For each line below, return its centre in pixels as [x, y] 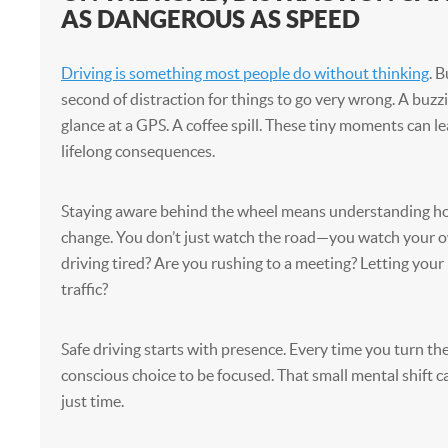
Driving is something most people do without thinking [244, 73]
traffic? [84, 289]
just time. [92, 401]
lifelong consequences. [137, 151]
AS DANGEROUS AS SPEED [210, 19]
